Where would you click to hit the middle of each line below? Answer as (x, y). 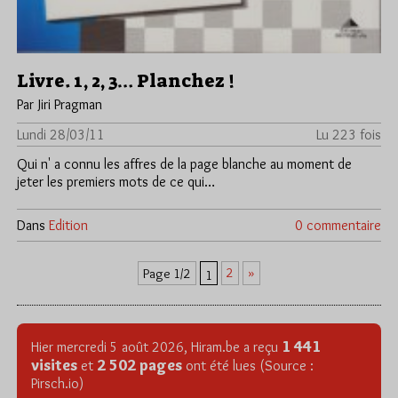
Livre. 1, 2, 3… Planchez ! (126, 81)
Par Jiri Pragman (60, 104)
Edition (68, 225)
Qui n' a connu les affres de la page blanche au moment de (184, 164)
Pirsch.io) (57, 383)
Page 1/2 (167, 273)
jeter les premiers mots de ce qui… (116, 182)
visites (54, 365)
